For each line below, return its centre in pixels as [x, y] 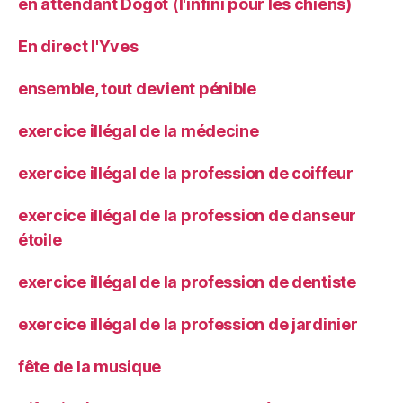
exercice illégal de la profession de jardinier [188, 324]
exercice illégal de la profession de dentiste [187, 282]
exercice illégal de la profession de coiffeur [186, 173]
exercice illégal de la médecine [139, 130]
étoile [40, 239]
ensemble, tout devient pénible [137, 88]
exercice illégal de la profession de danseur [188, 215]
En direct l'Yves [78, 46]
